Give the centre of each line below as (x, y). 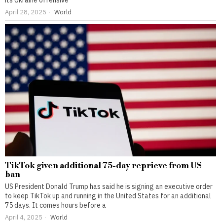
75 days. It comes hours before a (55, 205)
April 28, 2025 (26, 12)
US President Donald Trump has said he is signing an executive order (109, 186)
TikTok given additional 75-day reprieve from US (103, 166)
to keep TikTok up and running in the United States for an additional (108, 196)
